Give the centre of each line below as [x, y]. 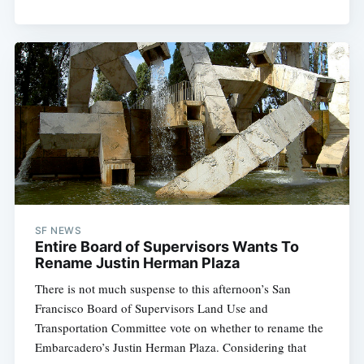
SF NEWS [58, 231]
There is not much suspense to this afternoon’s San [162, 289]
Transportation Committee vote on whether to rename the [179, 328]
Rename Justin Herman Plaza [137, 263]
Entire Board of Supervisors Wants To [167, 247]
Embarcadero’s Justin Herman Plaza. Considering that [170, 347]
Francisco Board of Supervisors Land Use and [151, 308]
